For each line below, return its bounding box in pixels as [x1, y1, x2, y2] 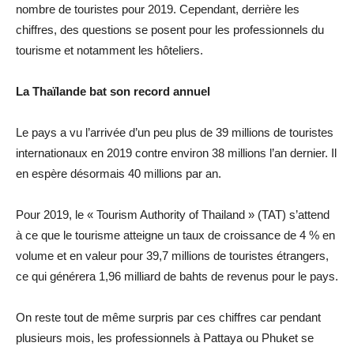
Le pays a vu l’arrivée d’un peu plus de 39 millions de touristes [16, 126, 333, 139]
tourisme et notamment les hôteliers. [16, 43, 203, 57]
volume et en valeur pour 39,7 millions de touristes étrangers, [16, 249, 329, 262]
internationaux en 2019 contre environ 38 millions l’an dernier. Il [16, 146, 337, 160]
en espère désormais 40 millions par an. [16, 167, 221, 180]
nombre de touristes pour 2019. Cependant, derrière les [16, 2, 299, 16]
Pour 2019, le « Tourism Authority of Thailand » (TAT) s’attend [16, 208, 330, 221]
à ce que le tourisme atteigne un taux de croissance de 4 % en [16, 228, 335, 242]
